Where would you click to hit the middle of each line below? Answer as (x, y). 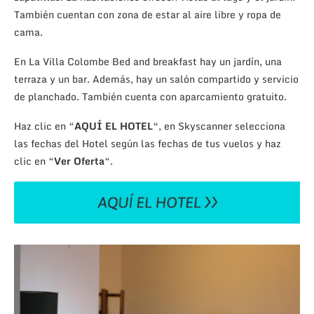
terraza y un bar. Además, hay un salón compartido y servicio (156, 79)
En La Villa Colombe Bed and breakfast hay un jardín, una (148, 62)
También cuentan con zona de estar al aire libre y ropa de (148, 15)
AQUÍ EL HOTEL (114, 126)
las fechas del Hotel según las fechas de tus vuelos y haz (148, 144)
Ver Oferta (79, 161)
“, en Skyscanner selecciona (219, 126)
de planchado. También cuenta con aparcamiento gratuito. (150, 97)
